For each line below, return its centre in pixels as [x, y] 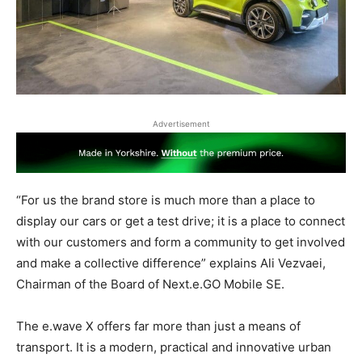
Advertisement [181, 123]
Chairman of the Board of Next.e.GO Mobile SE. [150, 284]
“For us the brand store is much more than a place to [166, 200]
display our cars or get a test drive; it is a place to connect [181, 221]
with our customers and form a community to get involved [181, 242]
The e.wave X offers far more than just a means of [158, 326]
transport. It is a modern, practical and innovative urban [174, 347]
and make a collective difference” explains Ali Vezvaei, [171, 263]
